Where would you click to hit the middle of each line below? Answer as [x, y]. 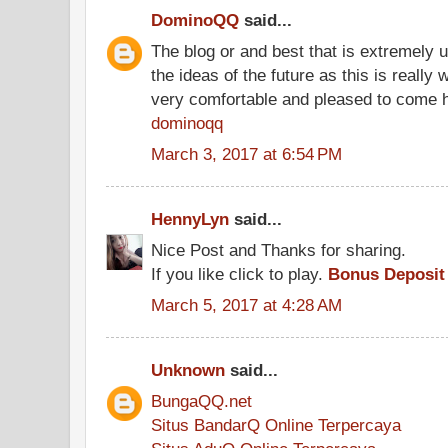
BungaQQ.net [201, 400]
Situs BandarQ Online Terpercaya [276, 424]
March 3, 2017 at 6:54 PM [246, 153]
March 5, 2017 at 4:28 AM [246, 304]
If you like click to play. [239, 273]
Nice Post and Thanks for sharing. [278, 249]
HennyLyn [190, 219]
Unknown [188, 370]
